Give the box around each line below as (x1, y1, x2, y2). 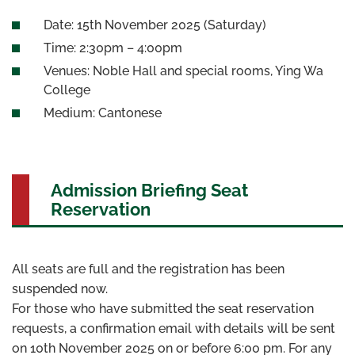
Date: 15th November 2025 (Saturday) (44, 17, 266, 33)
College (44, 82, 90, 98)
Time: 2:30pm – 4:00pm (44, 40, 182, 56)
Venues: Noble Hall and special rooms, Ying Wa (44, 63, 323, 79)
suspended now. (12, 281, 111, 297)
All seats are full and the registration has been (12, 261, 284, 277)
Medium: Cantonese (44, 105, 162, 121)
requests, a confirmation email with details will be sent (12, 321, 335, 337)
